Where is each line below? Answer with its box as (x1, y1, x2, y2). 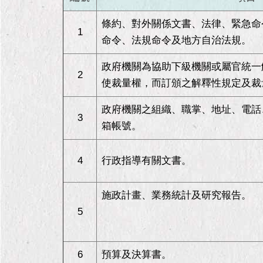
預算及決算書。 (102, 249, 171, 260)
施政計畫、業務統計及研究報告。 (102, 190, 251, 201)
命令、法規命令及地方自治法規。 (102, 35, 251, 46)
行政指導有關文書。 (102, 155, 191, 166)
